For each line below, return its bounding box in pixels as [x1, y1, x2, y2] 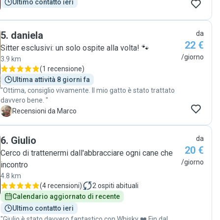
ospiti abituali [98, 182, 138, 190]
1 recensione [42, 65, 82, 73]
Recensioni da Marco [12, 107, 77, 115]
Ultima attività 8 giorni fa [12, 76, 90, 83]
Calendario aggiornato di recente [12, 192, 120, 200]
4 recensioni [42, 182, 80, 190]
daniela [11, 29, 43, 41]
